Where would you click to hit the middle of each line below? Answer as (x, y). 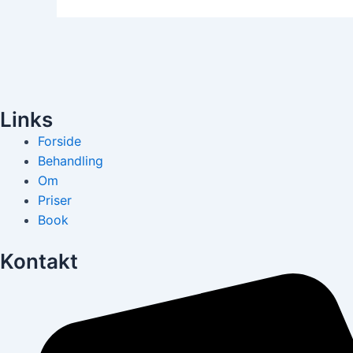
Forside (59, 141)
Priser (55, 201)
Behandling (71, 161)
